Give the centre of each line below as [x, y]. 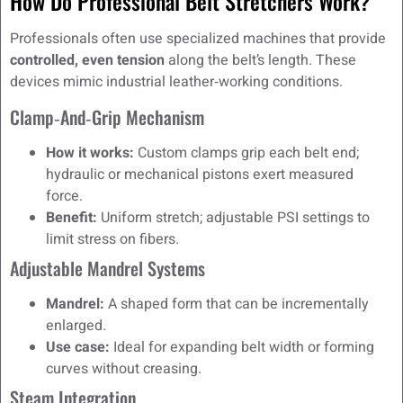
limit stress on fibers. [112, 239]
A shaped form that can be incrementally [237, 304]
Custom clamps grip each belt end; [246, 152]
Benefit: [72, 217]
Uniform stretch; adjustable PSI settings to [233, 217]
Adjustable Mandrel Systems [107, 268]
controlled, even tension [87, 61]
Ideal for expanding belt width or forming [242, 347]
